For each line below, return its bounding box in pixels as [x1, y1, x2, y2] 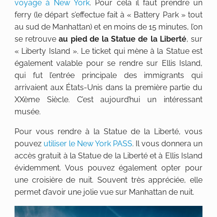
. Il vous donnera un [132, 139, 202, 149]
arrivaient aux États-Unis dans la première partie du [15, 83, 202, 93]
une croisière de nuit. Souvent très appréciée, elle [15, 175, 202, 185]
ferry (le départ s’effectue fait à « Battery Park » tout [15, 10, 202, 20]
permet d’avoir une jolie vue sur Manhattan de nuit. [15, 187, 194, 197]
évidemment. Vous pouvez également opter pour [15, 163, 202, 173]
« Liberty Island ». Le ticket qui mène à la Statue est [15, 46, 202, 56]
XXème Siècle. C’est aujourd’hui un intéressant [15, 95, 202, 105]
